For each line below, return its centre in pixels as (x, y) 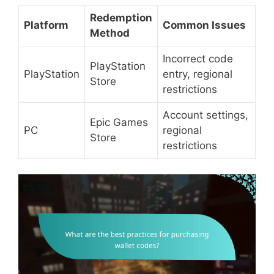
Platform (46, 25)
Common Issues (204, 25)
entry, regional (198, 74)
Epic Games (119, 122)
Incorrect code (198, 58)
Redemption (121, 17)
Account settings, (206, 115)
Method (110, 33)
